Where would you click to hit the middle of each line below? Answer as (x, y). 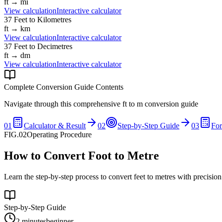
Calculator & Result (55, 125)
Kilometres (54, 19)
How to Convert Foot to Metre (82, 155)
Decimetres (55, 46)
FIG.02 (15, 134)
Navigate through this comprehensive (63, 104)
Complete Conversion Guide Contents (64, 87)
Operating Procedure (59, 134)
